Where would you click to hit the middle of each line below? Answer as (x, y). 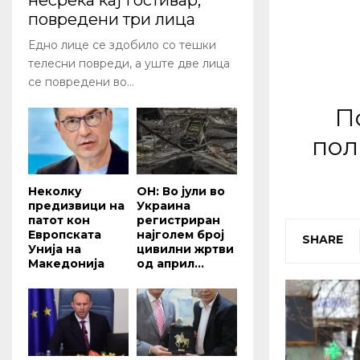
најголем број (180, 235)
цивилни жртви (185, 250)
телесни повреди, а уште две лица (129, 64)
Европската (65, 235)
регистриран (178, 221)
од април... (170, 264)
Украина (164, 206)
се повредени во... (81, 82)
